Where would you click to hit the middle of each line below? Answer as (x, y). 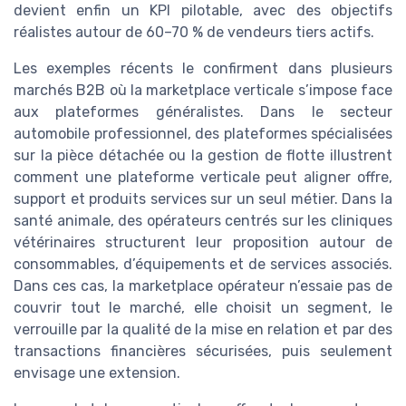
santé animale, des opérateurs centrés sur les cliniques (203, 220)
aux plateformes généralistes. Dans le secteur (203, 111)
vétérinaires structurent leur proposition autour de (203, 242)
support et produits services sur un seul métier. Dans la (203, 198)
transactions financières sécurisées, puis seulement (203, 351)
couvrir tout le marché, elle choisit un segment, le (203, 307)
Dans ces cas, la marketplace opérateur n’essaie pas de (203, 285)
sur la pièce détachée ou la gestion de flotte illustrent (203, 155)
